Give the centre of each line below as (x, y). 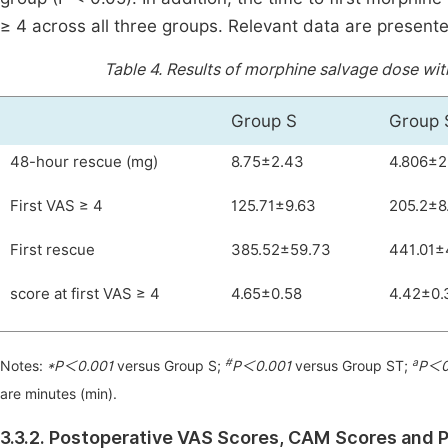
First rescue (52, 250)
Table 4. (135, 69)
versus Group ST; (351, 366)
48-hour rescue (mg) (84, 162)
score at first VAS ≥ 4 (85, 294)
